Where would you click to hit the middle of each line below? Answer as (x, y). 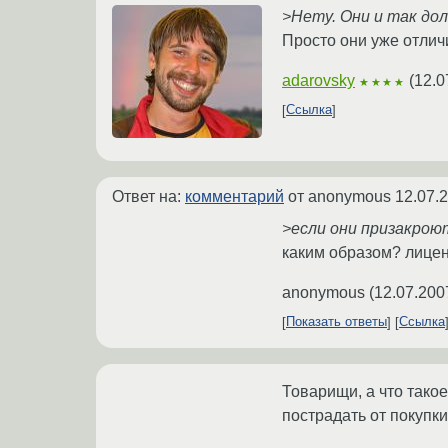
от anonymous (339, 196)
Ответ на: (148, 196)
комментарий (234, 196)
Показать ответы (336, 322)
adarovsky (318, 80)
